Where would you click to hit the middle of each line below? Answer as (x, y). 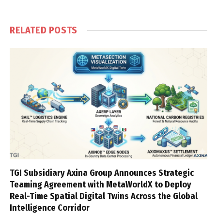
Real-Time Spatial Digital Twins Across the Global (104, 196)
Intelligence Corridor (50, 208)
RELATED (29, 30)
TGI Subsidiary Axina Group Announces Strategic (102, 173)
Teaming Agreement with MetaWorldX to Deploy (101, 184)
